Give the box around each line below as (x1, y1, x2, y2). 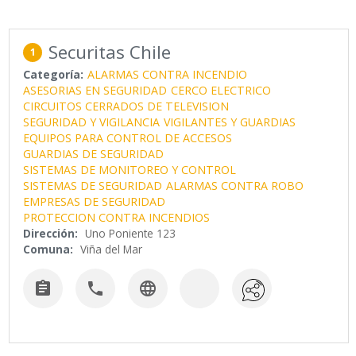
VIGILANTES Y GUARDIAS (164, 114, 296, 130)
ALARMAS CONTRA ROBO (166, 178, 304, 194)
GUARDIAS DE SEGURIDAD (23, 146, 164, 162)
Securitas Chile (48, 40, 172, 65)
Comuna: (23, 242, 74, 257)
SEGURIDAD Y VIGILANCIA (23, 114, 161, 130)
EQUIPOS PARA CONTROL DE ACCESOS (23, 130, 233, 146)
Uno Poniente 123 (85, 226, 176, 242)
